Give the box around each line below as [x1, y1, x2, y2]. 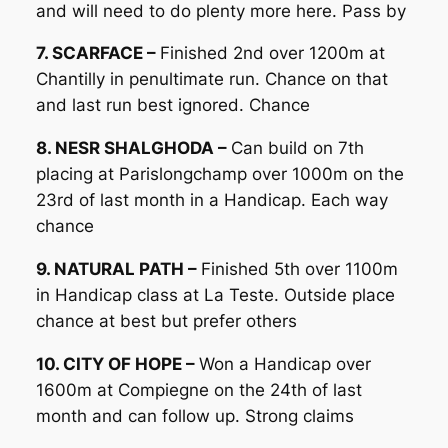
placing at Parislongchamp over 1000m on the [35, 164, 404, 185]
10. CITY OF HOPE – [35, 353, 199, 374]
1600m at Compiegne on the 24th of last [35, 379, 362, 400]
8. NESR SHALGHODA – [35, 138, 231, 159]
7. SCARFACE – [35, 43, 160, 64]
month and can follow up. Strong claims [35, 405, 354, 426]
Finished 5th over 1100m [200, 259, 398, 280]
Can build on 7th [230, 138, 364, 159]
